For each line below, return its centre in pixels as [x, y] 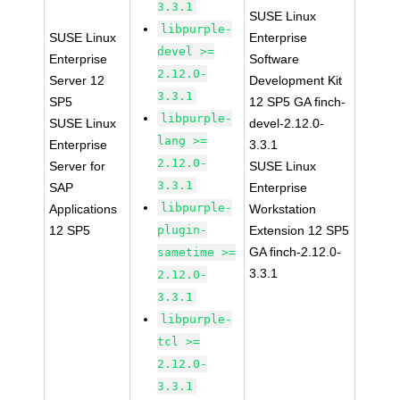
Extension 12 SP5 [300, 230]
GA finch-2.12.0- [296, 252]
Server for [78, 166]
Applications [83, 209]
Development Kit [296, 80]
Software [275, 59]
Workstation [283, 209]
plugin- [183, 230]
